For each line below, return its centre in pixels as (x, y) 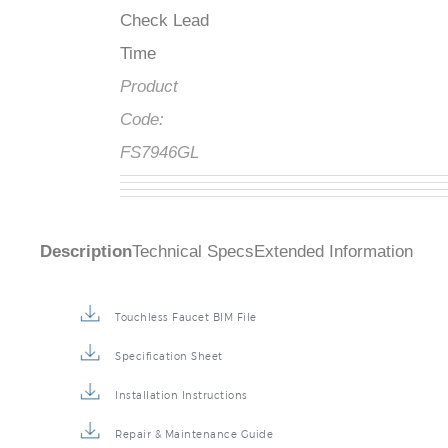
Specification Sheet (169, 356)
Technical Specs (193, 252)
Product (149, 87)
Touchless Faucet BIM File (186, 317)
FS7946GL (159, 153)
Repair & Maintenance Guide (194, 434)
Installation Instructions (181, 395)
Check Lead (164, 21)
